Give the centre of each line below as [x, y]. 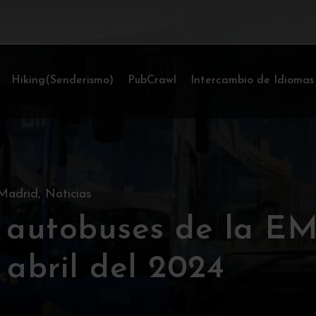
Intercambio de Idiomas [253, 80]
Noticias [68, 194]
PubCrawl [152, 80]
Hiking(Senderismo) [63, 80]
